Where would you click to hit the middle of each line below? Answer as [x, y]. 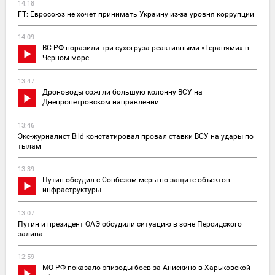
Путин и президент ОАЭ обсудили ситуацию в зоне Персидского [130, 224]
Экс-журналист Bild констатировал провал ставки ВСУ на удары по [136, 136]
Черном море [66, 57]
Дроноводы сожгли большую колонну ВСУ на [122, 92]
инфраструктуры [72, 189]
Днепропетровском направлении [101, 102]
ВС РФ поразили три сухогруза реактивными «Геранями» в [146, 48]
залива [30, 234]
